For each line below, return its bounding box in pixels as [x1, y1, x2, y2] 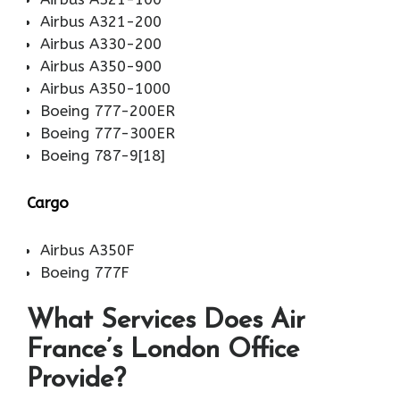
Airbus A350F [40, 240, 135, 259]
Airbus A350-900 [40, 56, 162, 75]
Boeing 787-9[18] [40, 146, 165, 164]
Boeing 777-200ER [40, 101, 175, 120]
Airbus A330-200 [40, 34, 162, 53]
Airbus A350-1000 [40, 79, 171, 97]
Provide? [27, 366, 126, 395]
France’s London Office [27, 337, 299, 365]
